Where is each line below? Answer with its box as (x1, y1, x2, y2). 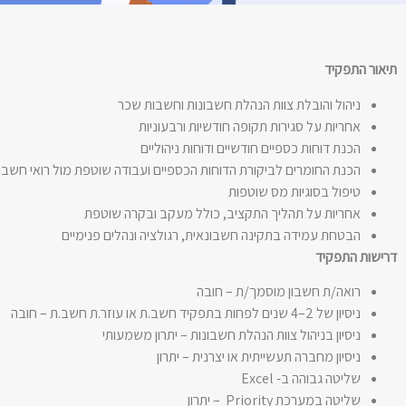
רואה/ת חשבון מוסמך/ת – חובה (197, 281, 361, 301)
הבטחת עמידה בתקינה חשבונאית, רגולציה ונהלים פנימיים (62, 225, 361, 245)
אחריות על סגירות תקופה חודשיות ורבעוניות (139, 116, 361, 136)
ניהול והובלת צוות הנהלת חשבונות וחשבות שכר (118, 94, 361, 114)
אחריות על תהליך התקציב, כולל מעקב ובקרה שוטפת (84, 203, 361, 223)
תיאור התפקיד (324, 60, 397, 80)
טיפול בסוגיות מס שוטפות (228, 181, 361, 201)
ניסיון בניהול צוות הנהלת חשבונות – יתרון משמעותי (102, 324, 361, 344)
